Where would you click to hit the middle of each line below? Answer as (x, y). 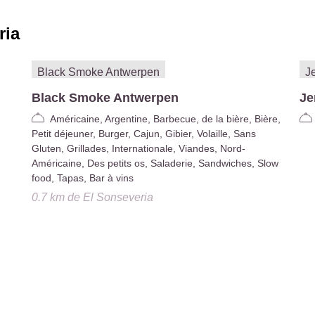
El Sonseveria (118, 198)
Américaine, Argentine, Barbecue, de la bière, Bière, (165, 118)
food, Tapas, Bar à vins (82, 178)
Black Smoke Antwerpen (105, 98)
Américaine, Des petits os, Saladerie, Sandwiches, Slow (155, 163)
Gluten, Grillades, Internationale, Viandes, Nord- (138, 148)
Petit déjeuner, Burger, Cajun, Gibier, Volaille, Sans (143, 133)
